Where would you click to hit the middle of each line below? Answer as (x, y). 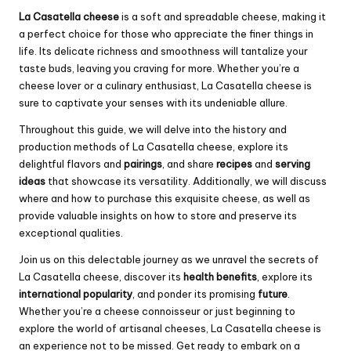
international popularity (76, 294)
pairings (143, 164)
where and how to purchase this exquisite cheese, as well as (165, 199)
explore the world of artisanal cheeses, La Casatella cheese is (170, 329)
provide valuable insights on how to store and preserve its (158, 216)
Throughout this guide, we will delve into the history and (153, 130)
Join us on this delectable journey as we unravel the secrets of (169, 260)
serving (293, 164)
